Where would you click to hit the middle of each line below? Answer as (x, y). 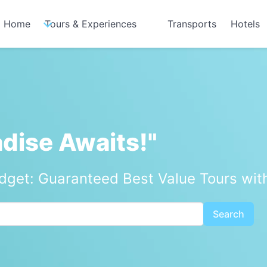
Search (228, 214)
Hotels (245, 24)
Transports (192, 24)
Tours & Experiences (91, 24)
